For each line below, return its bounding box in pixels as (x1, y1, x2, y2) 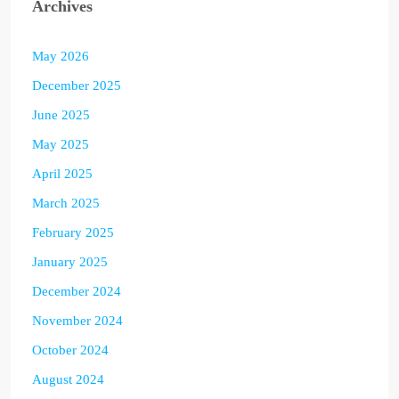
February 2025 (32, 225, 114, 240)
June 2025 (32, 108, 90, 122)
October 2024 (32, 343, 109, 357)
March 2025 (32, 196, 100, 210)
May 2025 (32, 137, 89, 151)
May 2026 (32, 49, 89, 63)
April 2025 (32, 167, 93, 181)
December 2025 (32, 78, 121, 93)
